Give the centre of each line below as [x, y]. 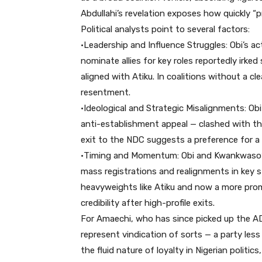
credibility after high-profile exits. [148, 203]
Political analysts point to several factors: [165, 29]
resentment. [106, 92]
